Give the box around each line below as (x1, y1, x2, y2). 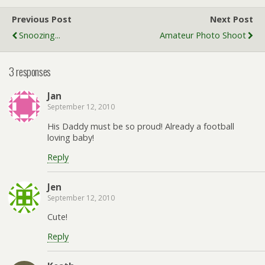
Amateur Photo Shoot (160, 30, 246, 41)
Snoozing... (19, 30, 60, 41)
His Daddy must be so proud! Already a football (47, 120, 234, 132)
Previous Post (12, 14, 72, 25)
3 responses (9, 63, 51, 79)
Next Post (210, 14, 253, 25)
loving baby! (47, 131, 94, 143)
